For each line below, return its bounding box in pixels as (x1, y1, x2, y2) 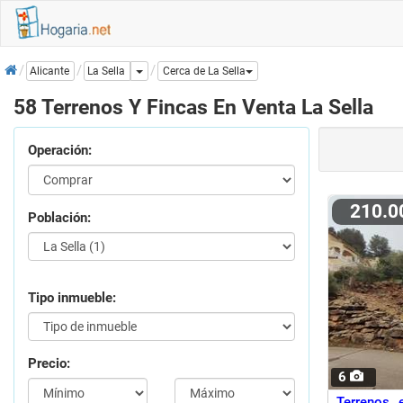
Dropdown (142, 64, 193, 77)
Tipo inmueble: (28, 290, 116, 306)
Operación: (28, 142, 92, 158)
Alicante (30, 65, 69, 78)
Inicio (4, 57, 38, 73)
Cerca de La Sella (163, 65, 246, 78)
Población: (28, 210, 91, 226)
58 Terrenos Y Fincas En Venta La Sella (13, 95, 373, 119)
